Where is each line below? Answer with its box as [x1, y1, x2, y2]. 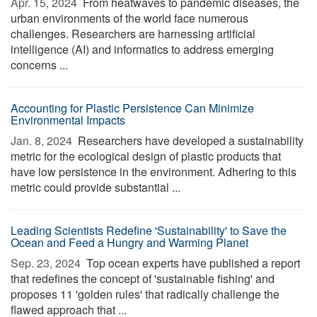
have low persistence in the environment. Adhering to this [11, 163, 296, 180]
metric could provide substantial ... [11, 179, 180, 195]
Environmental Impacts [11, 112, 125, 128]
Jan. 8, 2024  [11, 132, 75, 149]
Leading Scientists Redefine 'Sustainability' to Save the [11, 222, 287, 238]
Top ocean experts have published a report [83, 255, 300, 271]
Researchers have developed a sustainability [75, 132, 304, 149]
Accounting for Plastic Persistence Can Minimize [11, 100, 254, 116]
